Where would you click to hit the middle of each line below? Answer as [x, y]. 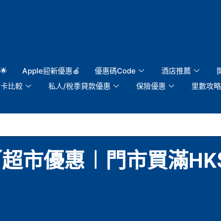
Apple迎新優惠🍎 [51, 71]
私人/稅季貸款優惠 [79, 86]
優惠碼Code [115, 71]
